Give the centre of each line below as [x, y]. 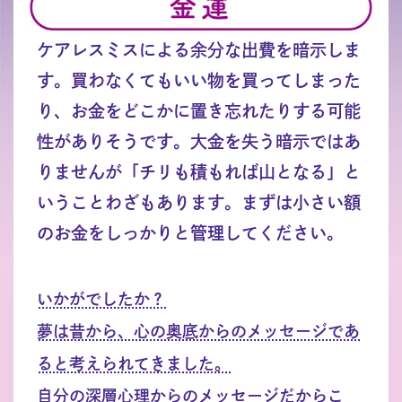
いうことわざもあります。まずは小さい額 [198, 203]
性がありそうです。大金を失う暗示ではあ [198, 142]
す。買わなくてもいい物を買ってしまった [198, 81]
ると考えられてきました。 [133, 364]
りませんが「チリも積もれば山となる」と [198, 172]
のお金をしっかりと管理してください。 [190, 233]
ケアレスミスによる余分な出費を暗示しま [198, 50]
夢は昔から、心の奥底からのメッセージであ [198, 332]
